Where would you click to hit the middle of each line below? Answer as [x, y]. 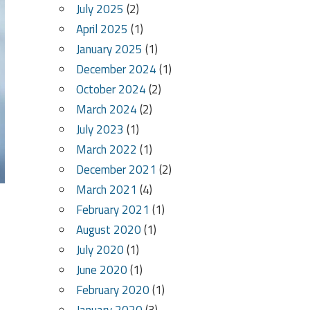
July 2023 [100, 130]
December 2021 [116, 170]
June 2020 [101, 270]
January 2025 [109, 49]
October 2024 [111, 90]
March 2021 [106, 190]
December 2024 [116, 70]
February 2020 [112, 290]
